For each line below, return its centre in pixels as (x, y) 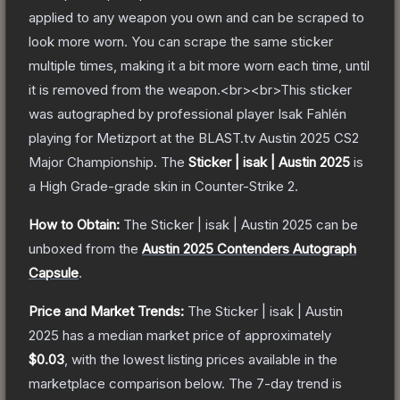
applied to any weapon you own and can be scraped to (196, 17)
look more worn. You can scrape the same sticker (181, 41)
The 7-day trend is (285, 383)
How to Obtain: (74, 224)
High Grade (74, 186)
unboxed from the (83, 248)
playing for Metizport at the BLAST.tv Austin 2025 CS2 (194, 137)
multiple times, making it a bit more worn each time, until (199, 65)
